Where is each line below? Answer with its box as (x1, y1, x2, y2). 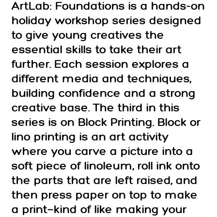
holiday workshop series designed (12, 15, 201, 28)
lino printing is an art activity (12, 131, 169, 144)
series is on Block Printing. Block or (12, 116, 201, 129)
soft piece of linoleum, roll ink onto (12, 160, 200, 173)
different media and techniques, (12, 73, 191, 86)
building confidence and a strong (12, 87, 196, 100)
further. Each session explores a (12, 58, 189, 71)
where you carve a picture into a (12, 145, 193, 158)
